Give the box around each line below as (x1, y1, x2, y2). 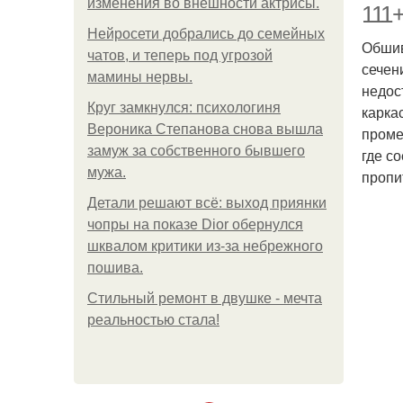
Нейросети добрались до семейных (87, 26, 325, 41)
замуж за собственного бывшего (87, 143, 305, 158)
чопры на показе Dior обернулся (87, 217, 303, 232)
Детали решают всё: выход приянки (87, 195, 327, 210)
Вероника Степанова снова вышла (87, 121, 323, 137)
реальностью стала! (87, 312, 219, 327)
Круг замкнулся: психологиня (87, 100, 281, 115)
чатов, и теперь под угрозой (87, 48, 273, 63)
